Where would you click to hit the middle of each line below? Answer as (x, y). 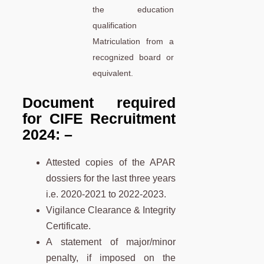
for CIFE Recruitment (99, 119)
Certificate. (68, 226)
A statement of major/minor (111, 242)
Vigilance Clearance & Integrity (111, 210)
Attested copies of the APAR (111, 163)
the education (133, 9)
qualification (115, 25)
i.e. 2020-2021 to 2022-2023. (106, 194)
